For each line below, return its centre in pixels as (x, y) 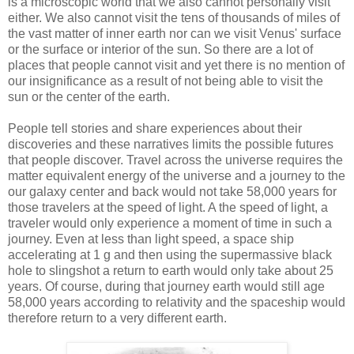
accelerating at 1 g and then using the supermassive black (170, 254)
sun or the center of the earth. (89, 96)
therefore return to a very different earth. (117, 318)
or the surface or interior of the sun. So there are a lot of (160, 49)
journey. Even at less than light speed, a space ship (151, 239)
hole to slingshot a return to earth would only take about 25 (171, 270)
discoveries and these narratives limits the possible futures (171, 144)
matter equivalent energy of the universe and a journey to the (177, 175)
